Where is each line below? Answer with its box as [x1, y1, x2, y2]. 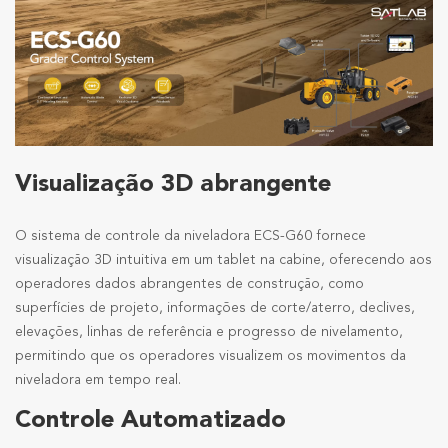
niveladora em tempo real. [15, 373, 181, 388]
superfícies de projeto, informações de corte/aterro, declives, [15, 301, 415, 316]
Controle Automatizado [15, 409, 286, 434]
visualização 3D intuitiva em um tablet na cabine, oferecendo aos [15, 253, 432, 268]
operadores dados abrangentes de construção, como [15, 277, 364, 292]
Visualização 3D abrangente [15, 173, 331, 198]
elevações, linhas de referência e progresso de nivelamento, [15, 325, 403, 340]
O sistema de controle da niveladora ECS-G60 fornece [15, 229, 366, 244]
